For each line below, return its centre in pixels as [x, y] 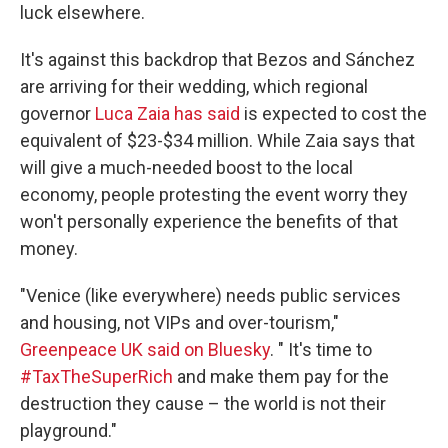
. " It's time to [321, 349]
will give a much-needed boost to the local [186, 167]
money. [49, 248]
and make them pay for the [281, 376]
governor [57, 113]
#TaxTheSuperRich [96, 376]
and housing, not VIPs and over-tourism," [179, 322]
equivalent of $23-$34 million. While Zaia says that [217, 140]
